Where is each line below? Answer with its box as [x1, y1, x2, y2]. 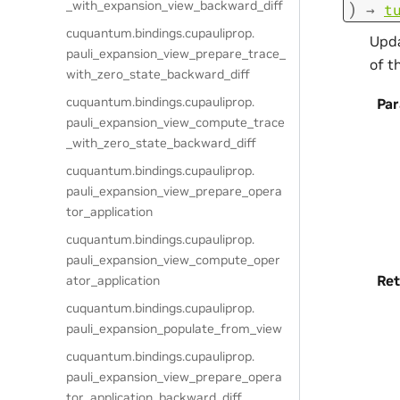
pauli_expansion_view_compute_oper [66, 252, 281, 268]
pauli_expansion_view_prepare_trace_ [66, 46, 287, 62]
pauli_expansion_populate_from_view [66, 321, 283, 337]
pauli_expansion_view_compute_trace [66, 114, 286, 130]
